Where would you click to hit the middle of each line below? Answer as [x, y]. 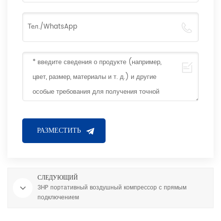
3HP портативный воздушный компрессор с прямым [112, 187]
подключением [58, 197]
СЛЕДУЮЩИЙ [58, 178]
